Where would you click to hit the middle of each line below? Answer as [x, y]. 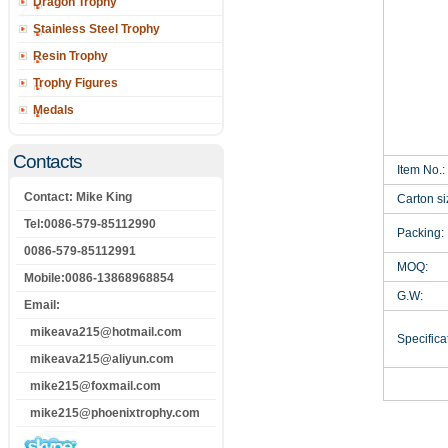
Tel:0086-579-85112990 [90, 224]
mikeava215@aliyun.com [99, 359]
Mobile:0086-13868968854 [99, 278]
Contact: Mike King [78, 197]
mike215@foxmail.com [92, 386]
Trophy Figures [75, 83]
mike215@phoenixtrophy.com [112, 413]
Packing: [415, 233]
